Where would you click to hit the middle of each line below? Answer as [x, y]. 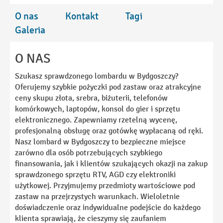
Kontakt [82, 16]
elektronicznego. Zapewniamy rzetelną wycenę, [96, 119]
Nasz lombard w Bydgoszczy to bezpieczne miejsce [100, 141]
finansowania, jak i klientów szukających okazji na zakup [111, 163]
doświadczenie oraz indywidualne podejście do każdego [108, 207]
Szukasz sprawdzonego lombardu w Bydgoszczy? [97, 76]
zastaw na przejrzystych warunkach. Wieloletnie [97, 196]
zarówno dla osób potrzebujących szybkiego [89, 152]
